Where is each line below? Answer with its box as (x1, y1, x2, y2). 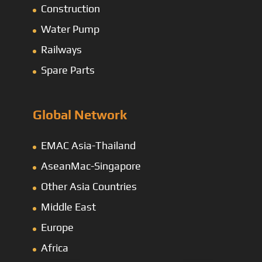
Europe (41, 220, 74, 233)
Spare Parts (41, 64, 95, 77)
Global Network (33, 106, 127, 122)
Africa (41, 241, 68, 254)
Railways (41, 43, 82, 56)
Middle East (41, 200, 96, 213)
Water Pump (41, 23, 99, 36)
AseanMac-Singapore (41, 159, 141, 172)
